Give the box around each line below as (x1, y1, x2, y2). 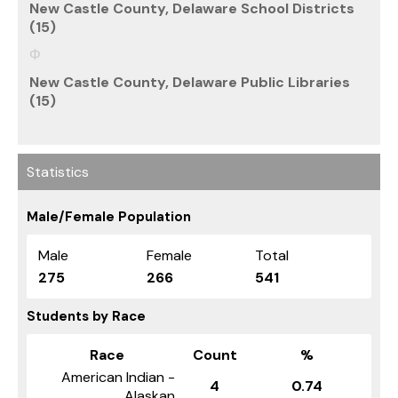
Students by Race (27, 306, 146, 325)
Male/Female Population (27, 207, 191, 226)
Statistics (27, 162, 89, 181)
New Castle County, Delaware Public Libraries (29, 72, 350, 92)
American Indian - (61, 367, 175, 386)
